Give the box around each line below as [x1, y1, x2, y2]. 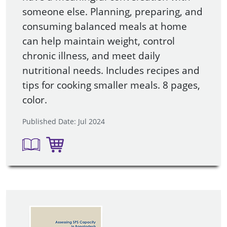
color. [22, 93, 47, 106]
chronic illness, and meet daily [22, 49, 160, 62]
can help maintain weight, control [22, 34, 175, 47]
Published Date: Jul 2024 [22, 116, 105, 126]
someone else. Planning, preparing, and [22, 5, 203, 18]
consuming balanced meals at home [22, 19, 187, 32]
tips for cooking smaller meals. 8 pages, [22, 78, 200, 91]
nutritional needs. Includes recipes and [22, 63, 200, 77]
